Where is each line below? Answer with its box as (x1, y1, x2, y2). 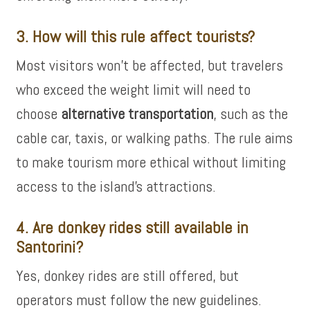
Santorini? (16, 236, 84, 257)
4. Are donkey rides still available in (16, 217, 249, 238)
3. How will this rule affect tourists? (16, 26, 255, 47)
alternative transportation (61, 104, 214, 123)
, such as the (213, 104, 289, 123)
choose (16, 104, 62, 123)
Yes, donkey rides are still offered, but (16, 266, 239, 285)
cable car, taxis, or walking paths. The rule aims (16, 128, 293, 147)
